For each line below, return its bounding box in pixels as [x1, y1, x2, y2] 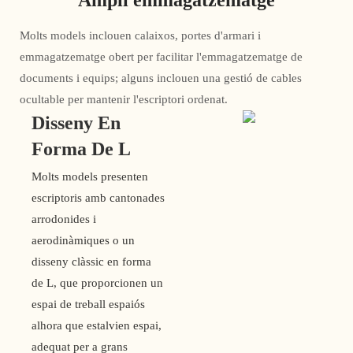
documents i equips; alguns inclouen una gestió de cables [20, 70, 302, 85]
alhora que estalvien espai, [32, 318, 162, 333]
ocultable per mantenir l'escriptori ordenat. [20, 91, 228, 106]
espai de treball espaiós [32, 296, 145, 311]
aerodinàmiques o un [32, 232, 135, 247]
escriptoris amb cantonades [32, 190, 165, 205]
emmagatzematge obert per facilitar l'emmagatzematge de [20, 49, 303, 64]
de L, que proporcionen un [32, 275, 163, 290]
